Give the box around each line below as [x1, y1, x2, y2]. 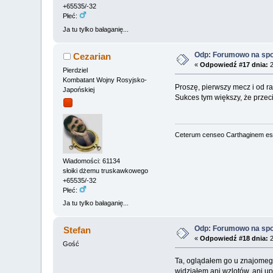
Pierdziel [63, 66, 88, 74]
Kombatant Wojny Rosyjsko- [63, 76, 147, 83]
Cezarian [73, 51, 111, 62]
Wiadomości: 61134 [63, 157, 121, 165]
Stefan [63, 224, 91, 235]
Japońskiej [63, 85, 95, 93]
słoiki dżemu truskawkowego [63, 166, 149, 174]
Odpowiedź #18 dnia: [200, 234, 269, 242]
